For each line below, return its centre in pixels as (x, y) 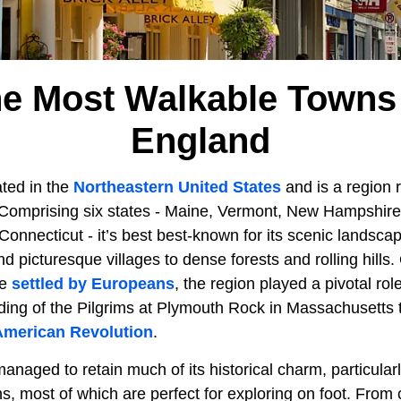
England (200, 141)
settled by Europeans (93, 284)
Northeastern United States (177, 187)
